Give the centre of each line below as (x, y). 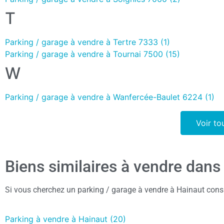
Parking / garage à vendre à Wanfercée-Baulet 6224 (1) (110, 97)
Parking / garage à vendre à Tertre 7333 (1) (87, 42)
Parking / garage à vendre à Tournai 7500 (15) (92, 54)
